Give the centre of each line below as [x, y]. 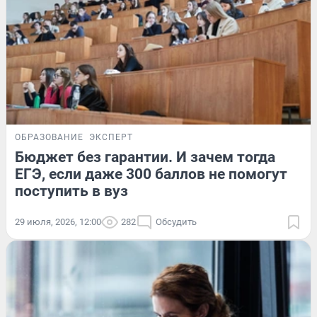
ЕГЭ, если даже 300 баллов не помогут [151, 174]
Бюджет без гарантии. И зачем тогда [145, 157]
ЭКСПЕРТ [111, 138]
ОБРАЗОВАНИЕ [49, 138]
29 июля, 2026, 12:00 [58, 222]
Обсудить [176, 222]
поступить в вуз [71, 191]
